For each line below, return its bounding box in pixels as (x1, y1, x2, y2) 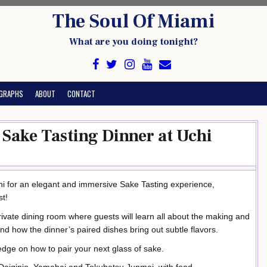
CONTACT (67, 88, 95, 100)
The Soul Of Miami (52, 9, 215, 34)
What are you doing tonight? (69, 36, 198, 48)
